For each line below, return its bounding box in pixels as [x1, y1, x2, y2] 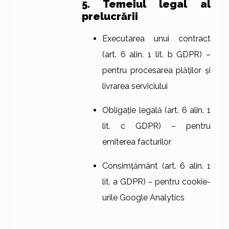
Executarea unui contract [102, 34, 211, 43]
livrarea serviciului [102, 81, 168, 91]
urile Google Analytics [102, 193, 185, 202]
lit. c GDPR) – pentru [102, 121, 211, 131]
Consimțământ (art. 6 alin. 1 [102, 161, 211, 171]
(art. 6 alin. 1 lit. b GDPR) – [102, 50, 211, 59]
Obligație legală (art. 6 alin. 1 [102, 105, 211, 115]
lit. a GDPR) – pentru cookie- [102, 177, 211, 187]
